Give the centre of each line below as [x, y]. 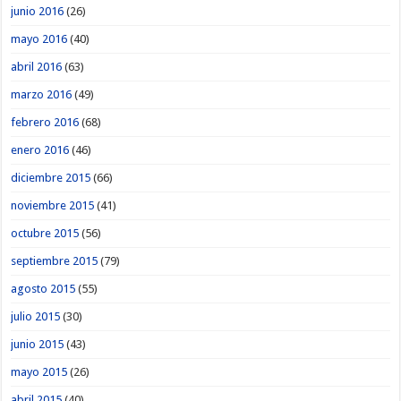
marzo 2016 [42, 94]
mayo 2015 [39, 371]
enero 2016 [40, 149]
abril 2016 [37, 66]
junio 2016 [38, 11]
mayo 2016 [39, 38]
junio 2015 [38, 344]
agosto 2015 [43, 288]
